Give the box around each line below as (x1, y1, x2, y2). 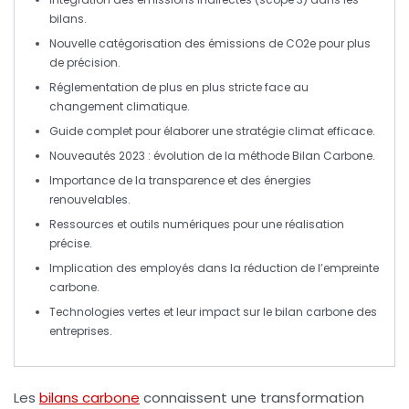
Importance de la (49, 173, 149, 189)
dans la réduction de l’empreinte (194, 260, 379, 277)
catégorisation (99, 36, 182, 52)
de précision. (49, 55, 121, 71)
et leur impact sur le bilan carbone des (161, 304, 377, 320)
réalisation (285, 216, 344, 233)
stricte (228, 79, 262, 96)
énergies (264, 173, 311, 189)
